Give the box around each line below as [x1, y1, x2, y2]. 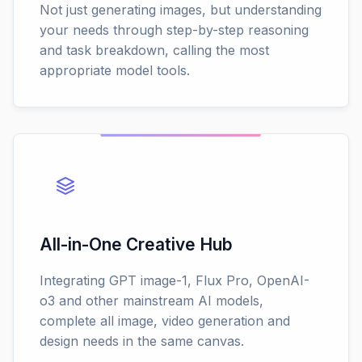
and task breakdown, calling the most [40, 42, 269, 59]
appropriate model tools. [40, 62, 190, 79]
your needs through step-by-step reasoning [40, 22, 309, 39]
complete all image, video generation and [40, 313, 290, 330]
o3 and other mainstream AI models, [40, 293, 263, 309]
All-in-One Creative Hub [40, 234, 233, 255]
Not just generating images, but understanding [40, 2, 322, 19]
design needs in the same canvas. [40, 333, 244, 350]
